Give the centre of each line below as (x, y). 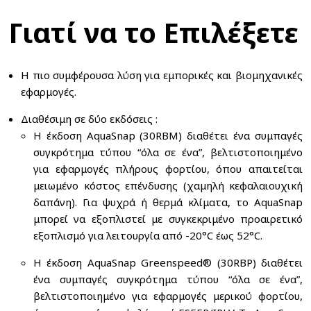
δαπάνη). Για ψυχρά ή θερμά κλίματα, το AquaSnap (168, 202)
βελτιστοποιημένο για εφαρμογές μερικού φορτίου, (168, 296)
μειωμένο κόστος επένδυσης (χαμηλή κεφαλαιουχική (168, 185)
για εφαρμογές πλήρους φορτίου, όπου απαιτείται (168, 169)
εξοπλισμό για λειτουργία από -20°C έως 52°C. (148, 235)
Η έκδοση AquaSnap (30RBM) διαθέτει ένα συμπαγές (168, 135)
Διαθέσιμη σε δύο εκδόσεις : (89, 119)
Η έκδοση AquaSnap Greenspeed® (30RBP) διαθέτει (168, 262)
